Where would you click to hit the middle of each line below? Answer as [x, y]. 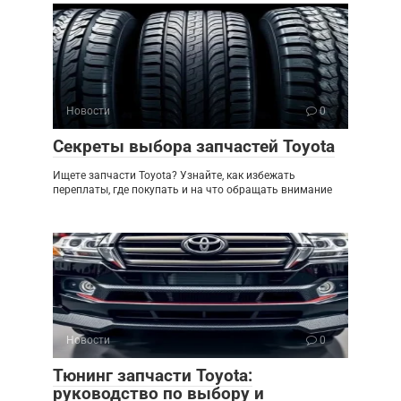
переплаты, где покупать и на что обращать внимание [192, 189]
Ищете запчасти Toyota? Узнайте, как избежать [174, 175]
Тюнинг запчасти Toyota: [153, 375]
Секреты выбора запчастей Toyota [194, 146]
